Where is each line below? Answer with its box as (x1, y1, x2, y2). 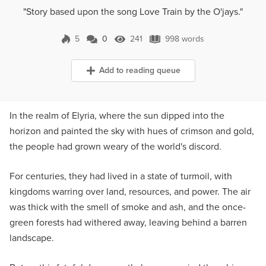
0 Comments (96, 37, 144, 50)
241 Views (128, 37, 165, 50)
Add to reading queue (99, 64, 180, 77)
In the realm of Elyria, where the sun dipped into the (9, 109, 224, 122)
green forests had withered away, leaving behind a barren (9, 216, 247, 229)
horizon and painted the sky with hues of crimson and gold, (9, 124, 254, 138)
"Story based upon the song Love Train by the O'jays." (23, 5, 243, 18)
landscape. (9, 231, 54, 245)
